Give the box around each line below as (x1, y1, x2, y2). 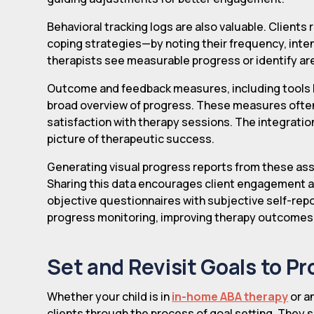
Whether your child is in (47, 288, 172, 304)
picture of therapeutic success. (47, 130, 215, 146)
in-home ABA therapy (172, 288, 289, 304)
